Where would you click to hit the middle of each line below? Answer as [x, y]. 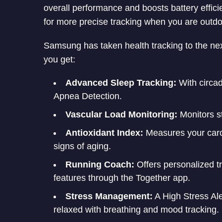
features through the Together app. [122, 178]
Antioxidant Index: [104, 133]
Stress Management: [109, 196]
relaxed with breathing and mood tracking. [136, 209]
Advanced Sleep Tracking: [121, 83]
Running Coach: [100, 164]
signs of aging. [82, 146]
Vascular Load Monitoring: [121, 114]
